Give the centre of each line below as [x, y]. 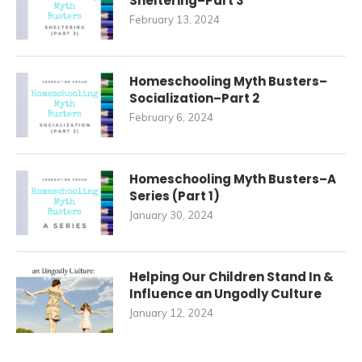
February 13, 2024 [175, 19]
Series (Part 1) [175, 196]
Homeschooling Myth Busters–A [233, 179]
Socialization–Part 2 [194, 98]
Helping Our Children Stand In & [232, 277]
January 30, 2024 [171, 215]
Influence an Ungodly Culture [225, 294]
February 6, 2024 [171, 117]
